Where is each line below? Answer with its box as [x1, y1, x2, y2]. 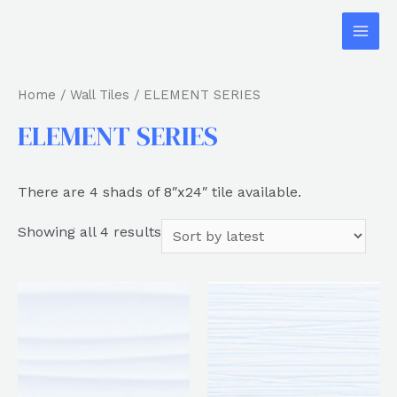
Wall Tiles [70, 87, 129, 103]
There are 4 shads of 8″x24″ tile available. [18, 183, 301, 200]
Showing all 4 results [18, 222, 161, 240]
